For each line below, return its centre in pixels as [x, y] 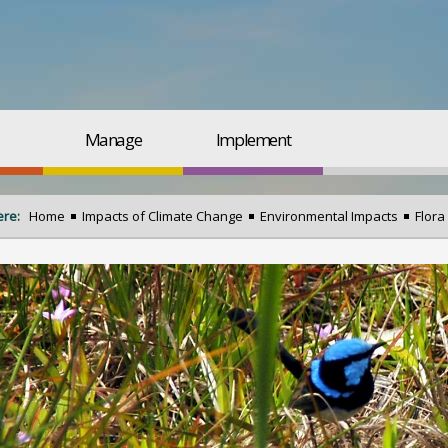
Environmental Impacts [329, 216]
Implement [253, 139]
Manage [113, 139]
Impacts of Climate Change [162, 216]
